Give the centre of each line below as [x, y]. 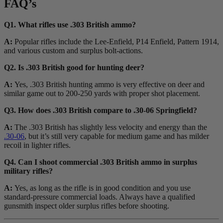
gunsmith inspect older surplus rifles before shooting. [87, 206]
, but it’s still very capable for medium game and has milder [117, 136]
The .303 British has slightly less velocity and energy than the [111, 127]
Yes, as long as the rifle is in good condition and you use [103, 188]
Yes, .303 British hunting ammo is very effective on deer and [110, 85]
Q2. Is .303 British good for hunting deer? [74, 68]
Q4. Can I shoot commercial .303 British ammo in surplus [101, 162]
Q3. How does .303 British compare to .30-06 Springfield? [101, 111]
